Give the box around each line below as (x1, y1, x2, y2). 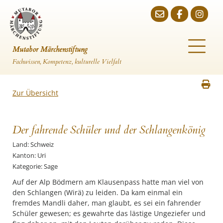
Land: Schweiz (12, 140, 54, 149)
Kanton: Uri (12, 151, 46, 160)
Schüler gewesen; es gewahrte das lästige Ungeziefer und (12, 209, 206, 218)
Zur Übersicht (12, 88, 58, 98)
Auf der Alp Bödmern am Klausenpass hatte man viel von (12, 177, 204, 187)
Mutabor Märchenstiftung (12, 44, 88, 54)
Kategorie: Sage (12, 162, 58, 171)
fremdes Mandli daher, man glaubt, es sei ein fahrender (12, 198, 201, 208)
